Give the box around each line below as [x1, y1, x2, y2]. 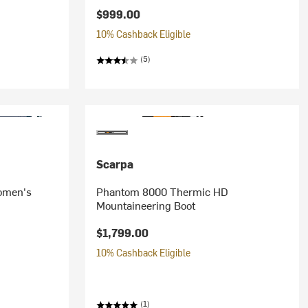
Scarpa [96, 156, 133, 171]
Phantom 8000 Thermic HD [96, 184, 228, 199]
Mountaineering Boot [96, 197, 195, 212]
